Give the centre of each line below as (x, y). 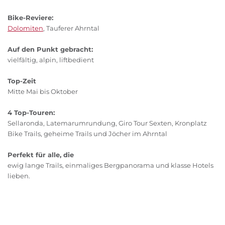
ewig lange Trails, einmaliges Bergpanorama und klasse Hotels (110, 165)
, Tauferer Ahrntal (71, 28)
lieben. (19, 176)
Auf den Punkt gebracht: (50, 49)
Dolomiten (25, 28)
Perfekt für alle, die (41, 155)
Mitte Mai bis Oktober (43, 92)
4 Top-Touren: (31, 113)
